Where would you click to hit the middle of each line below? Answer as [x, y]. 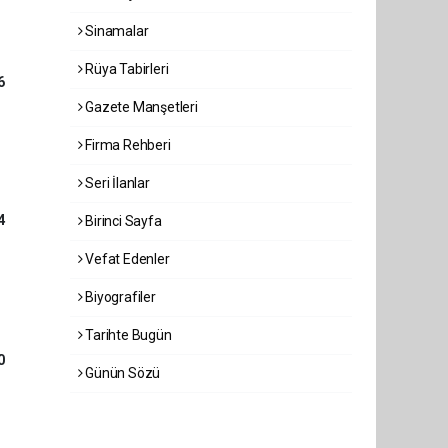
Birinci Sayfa [122, 221]
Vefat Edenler [126, 259]
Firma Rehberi [126, 145]
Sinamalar [115, 31]
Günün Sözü [121, 373]
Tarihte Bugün [127, 335]
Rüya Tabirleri [125, 69]
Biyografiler [119, 297]
